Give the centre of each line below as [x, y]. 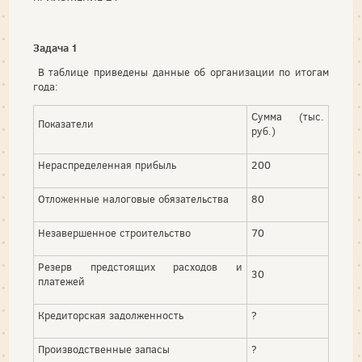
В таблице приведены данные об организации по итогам [181, 72]
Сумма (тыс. [288, 116]
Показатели [66, 124]
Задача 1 [55, 47]
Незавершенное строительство [114, 233]
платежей [61, 281]
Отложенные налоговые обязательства [133, 199]
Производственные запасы [104, 349]
